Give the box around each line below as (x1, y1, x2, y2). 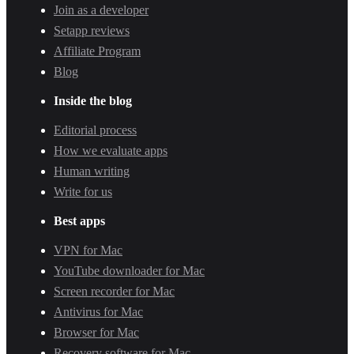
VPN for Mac (54, 243, 122, 257)
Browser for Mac (54, 325, 139, 339)
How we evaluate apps (54, 143, 168, 157)
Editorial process (54, 122, 137, 137)
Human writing (54, 164, 130, 178)
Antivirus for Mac (54, 304, 143, 318)
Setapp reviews (54, 23, 130, 37)
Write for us (54, 184, 112, 198)
